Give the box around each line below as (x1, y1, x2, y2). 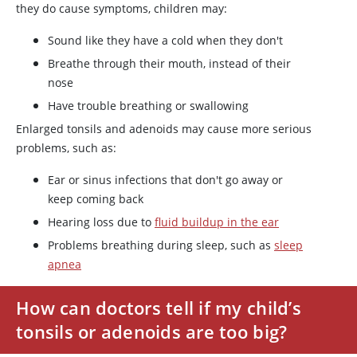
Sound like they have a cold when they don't (48, 33, 283, 48)
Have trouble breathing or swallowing (48, 98, 249, 113)
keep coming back (48, 191, 143, 206)
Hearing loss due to (48, 214, 155, 229)
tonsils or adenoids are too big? (16, 320, 288, 343)
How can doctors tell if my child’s (16, 296, 301, 320)
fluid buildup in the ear (155, 214, 279, 229)
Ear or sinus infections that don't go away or (48, 172, 283, 187)
